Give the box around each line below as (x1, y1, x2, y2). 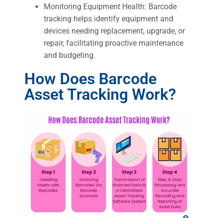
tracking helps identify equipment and (44, 14, 173, 23)
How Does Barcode (24, 69, 157, 88)
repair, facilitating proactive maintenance (44, 38, 183, 48)
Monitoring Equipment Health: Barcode (44, 1, 177, 11)
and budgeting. (44, 50, 95, 60)
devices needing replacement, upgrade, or (44, 26, 185, 36)
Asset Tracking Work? (24, 85, 176, 104)
